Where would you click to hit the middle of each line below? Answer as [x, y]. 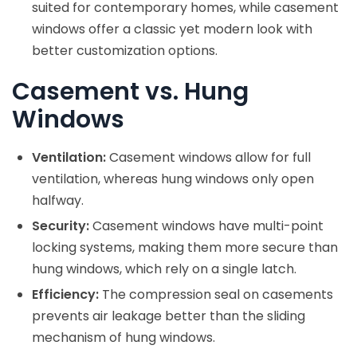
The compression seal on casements [216, 295]
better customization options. [125, 51]
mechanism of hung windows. [124, 338]
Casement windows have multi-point [206, 226]
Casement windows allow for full [208, 158]
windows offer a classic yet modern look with [172, 29]
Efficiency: [65, 295]
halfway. [58, 201]
